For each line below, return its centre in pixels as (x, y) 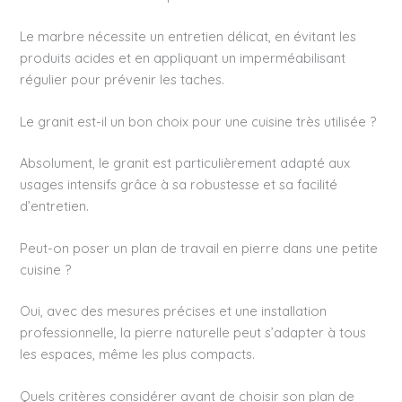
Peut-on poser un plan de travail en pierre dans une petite (199, 249)
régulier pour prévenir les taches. (122, 79)
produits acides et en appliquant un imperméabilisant (183, 57)
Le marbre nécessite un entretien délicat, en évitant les (188, 36)
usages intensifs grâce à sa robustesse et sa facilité (179, 184)
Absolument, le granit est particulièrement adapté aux (185, 162)
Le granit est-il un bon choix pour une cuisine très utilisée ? (198, 122)
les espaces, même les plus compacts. (138, 354)
